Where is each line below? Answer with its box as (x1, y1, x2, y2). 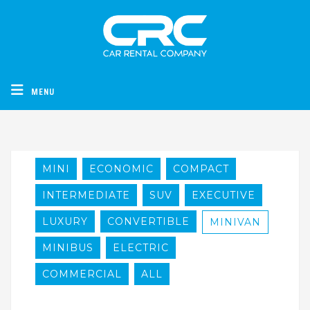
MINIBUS (42, 241, 94, 254)
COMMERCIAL (42, 267, 122, 280)
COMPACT (173, 162, 230, 175)
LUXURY (42, 215, 89, 228)
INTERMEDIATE (42, 188, 131, 201)
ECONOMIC (89, 162, 154, 175)
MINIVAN (210, 215, 262, 228)
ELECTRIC (113, 241, 170, 254)
